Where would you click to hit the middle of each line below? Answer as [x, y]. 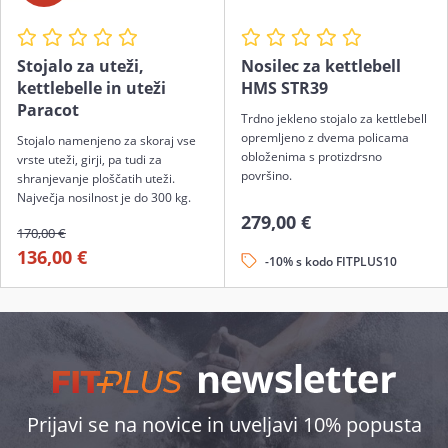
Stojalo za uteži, [80, 65]
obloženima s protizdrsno [311, 156]
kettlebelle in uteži [91, 87]
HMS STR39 [284, 87]
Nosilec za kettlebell [320, 65]
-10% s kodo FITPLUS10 [330, 261]
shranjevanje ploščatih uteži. [96, 178]
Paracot [48, 109]
